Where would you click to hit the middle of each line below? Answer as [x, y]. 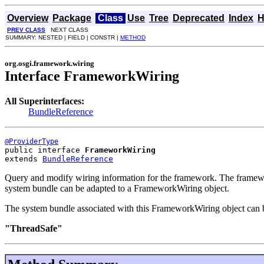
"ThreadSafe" [34, 228]
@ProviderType [32, 141]
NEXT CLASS [67, 30]
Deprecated [199, 18]
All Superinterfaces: [44, 101]
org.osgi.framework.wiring [49, 63]
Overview [28, 18]
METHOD [133, 37]
